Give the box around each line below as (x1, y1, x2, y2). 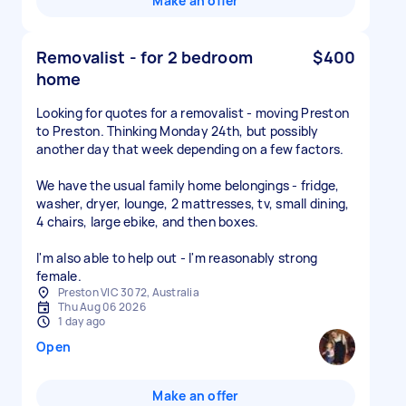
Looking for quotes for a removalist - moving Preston (36, 104, 349, 121)
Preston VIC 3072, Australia (58, 285, 199, 300)
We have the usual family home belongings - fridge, (36, 177, 340, 194)
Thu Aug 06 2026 (58, 299, 146, 314)
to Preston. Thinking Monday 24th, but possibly (36, 122, 319, 140)
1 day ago (58, 314, 106, 329)
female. (36, 267, 82, 285)
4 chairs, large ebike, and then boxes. (36, 213, 259, 230)
